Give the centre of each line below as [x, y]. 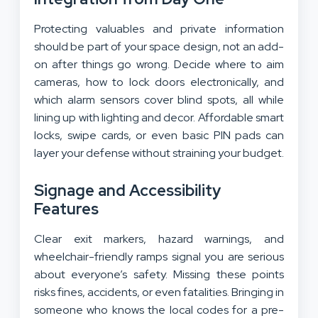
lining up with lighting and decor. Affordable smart [159, 118]
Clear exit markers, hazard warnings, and [159, 239]
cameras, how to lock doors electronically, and [159, 82]
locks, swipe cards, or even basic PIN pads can [159, 136]
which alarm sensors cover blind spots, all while [159, 100]
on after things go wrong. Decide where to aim [159, 65]
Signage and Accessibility [127, 191]
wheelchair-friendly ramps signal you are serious [159, 257]
